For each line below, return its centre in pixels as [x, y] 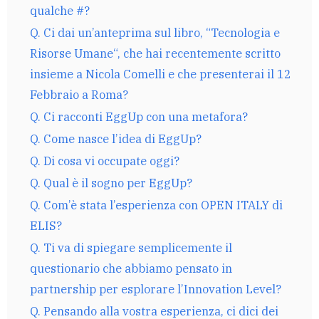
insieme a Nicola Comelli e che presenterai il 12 [161, 73]
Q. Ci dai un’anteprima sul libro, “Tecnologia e [155, 32]
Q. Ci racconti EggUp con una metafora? [139, 116]
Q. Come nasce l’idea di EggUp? [116, 138]
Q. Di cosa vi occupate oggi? [105, 160]
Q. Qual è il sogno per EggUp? [111, 182]
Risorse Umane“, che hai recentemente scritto [155, 53]
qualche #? [60, 10]
